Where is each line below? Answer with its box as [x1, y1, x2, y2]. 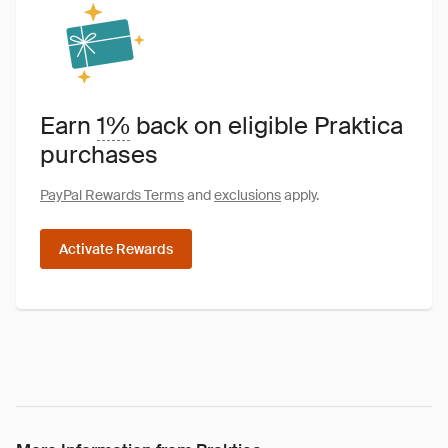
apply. [281, 186, 319, 204]
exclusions [214, 186, 281, 204]
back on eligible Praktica [130, 110, 403, 141]
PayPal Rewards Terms [40, 186, 184, 204]
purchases [40, 139, 158, 170]
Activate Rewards [59, 240, 173, 258]
